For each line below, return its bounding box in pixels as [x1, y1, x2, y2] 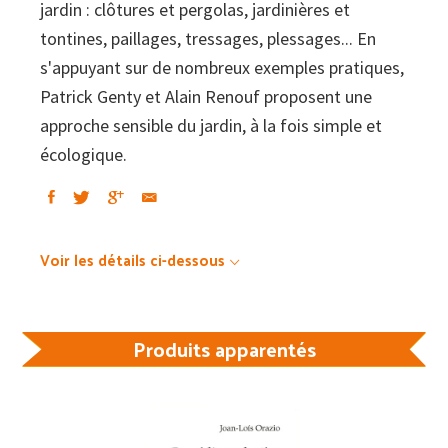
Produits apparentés [132, 331, 316, 368]
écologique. [40, 143, 127, 167]
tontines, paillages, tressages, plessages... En [40, 27, 376, 51]
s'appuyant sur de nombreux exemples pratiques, [40, 56, 404, 80]
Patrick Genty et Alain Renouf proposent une [40, 85, 372, 109]
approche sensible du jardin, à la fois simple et [40, 114, 382, 138]
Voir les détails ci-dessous [40, 246, 225, 274]
